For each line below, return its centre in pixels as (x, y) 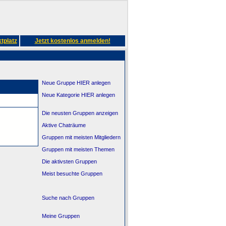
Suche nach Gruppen (68, 198)
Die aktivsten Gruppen (69, 161)
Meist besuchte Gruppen (72, 174)
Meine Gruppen (61, 216)
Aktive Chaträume (64, 125)
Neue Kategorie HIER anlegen (78, 95)
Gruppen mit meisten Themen (78, 149)
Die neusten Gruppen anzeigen (80, 113)
